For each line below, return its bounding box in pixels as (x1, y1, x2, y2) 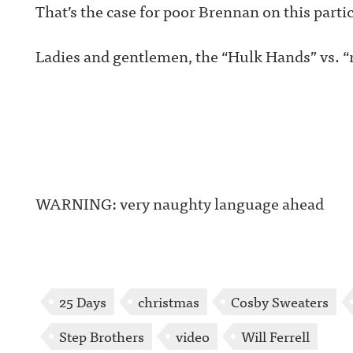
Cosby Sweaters (231, 290, 329, 313)
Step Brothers (59, 325, 144, 347)
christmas (138, 290, 199, 313)
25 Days (59, 290, 106, 313)
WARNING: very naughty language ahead (35, 190, 324, 216)
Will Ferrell (241, 325, 310, 347)
